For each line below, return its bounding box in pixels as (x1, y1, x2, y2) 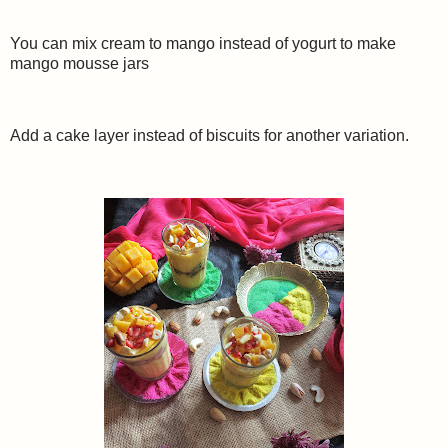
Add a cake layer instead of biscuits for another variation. (10, 126, 413, 144)
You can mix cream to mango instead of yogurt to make (10, 35, 396, 53)
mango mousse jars (10, 55, 153, 73)
